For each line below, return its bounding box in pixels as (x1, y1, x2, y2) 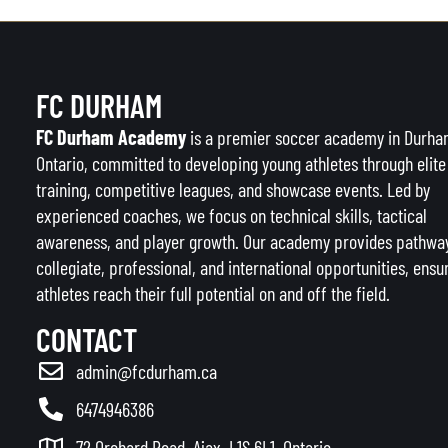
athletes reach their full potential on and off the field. (36, 280, 390, 305)
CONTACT (36, 320, 137, 359)
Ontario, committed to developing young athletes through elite (36, 150, 446, 175)
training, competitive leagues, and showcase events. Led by (36, 176, 430, 201)
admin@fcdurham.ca (76, 359, 217, 384)
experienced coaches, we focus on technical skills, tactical (36, 202, 427, 227)
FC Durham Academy (36, 124, 186, 149)
